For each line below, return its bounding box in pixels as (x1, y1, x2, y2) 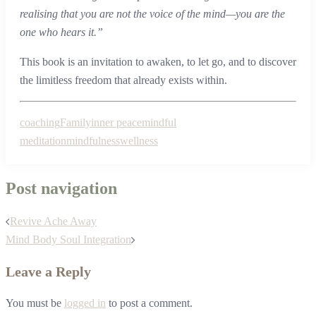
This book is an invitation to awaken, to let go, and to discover (20, 56, 296, 68)
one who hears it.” (20, 26, 103, 39)
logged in (64, 296, 106, 309)
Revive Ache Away (10, 214, 97, 227)
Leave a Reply (6, 263, 91, 279)
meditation (20, 135, 66, 147)
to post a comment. (106, 296, 193, 309)
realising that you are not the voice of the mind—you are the (20, 8, 285, 20)
